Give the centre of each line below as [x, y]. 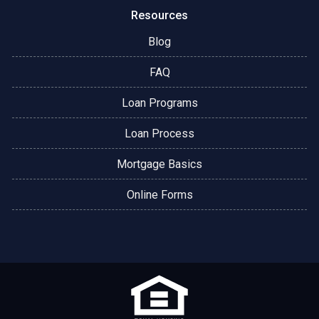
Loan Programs [159, 103]
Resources [159, 16]
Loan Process [159, 134]
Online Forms [159, 195]
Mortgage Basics [159, 164]
